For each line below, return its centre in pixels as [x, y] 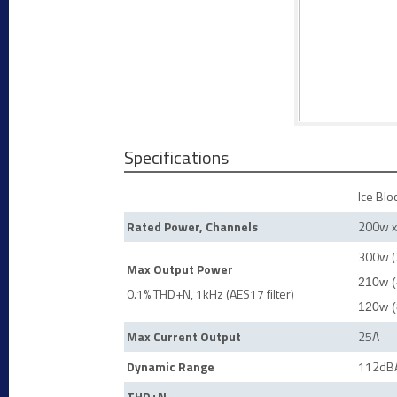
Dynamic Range [171, 366]
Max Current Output [184, 336]
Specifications [176, 157]
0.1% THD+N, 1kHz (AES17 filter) [210, 294]
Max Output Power [180, 269]
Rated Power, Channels [192, 226]
